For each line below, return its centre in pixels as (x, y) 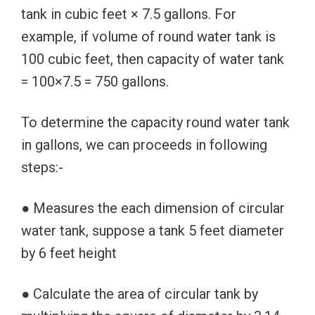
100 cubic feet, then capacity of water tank (153, 59)
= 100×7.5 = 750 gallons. (95, 81)
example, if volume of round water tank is (148, 36)
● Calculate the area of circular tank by (140, 294)
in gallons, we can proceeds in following (144, 144)
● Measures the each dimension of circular (153, 208)
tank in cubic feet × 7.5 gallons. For (129, 14)
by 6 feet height (69, 253)
